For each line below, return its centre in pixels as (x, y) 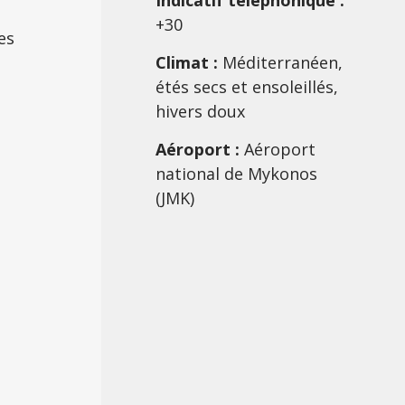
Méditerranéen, (280, 62)
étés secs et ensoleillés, (247, 87)
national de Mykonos (236, 174)
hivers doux (200, 111)
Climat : (187, 62)
